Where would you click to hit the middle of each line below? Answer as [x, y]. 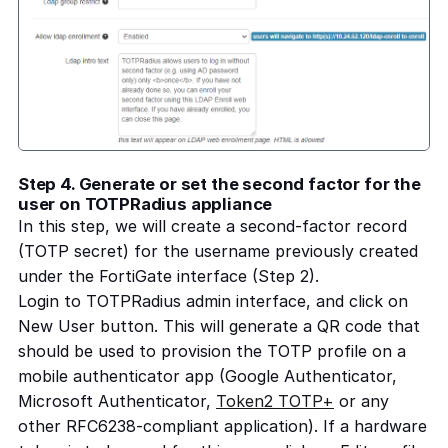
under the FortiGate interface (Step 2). [168, 275]
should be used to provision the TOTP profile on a [212, 350]
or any [361, 400]
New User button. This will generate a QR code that [219, 325]
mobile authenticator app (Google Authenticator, [207, 375]
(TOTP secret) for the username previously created [218, 250]
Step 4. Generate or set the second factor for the [219, 183]
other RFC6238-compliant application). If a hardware [222, 425]
